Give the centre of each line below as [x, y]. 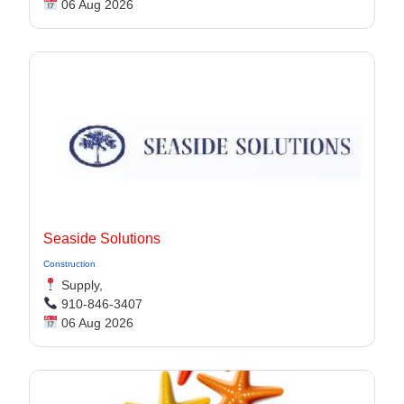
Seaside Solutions [102, 239]
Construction [69, 264]
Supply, [80, 285]
